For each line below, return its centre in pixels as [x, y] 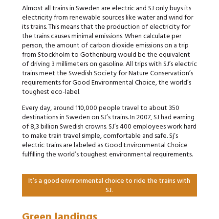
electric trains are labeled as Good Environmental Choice [105, 145]
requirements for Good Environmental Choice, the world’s [106, 83]
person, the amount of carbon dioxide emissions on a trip [105, 46]
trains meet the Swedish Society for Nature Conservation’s [107, 74]
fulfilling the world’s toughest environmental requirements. [107, 155]
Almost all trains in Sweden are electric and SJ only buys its [106, 9]
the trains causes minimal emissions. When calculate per [101, 36]
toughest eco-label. [51, 92]
